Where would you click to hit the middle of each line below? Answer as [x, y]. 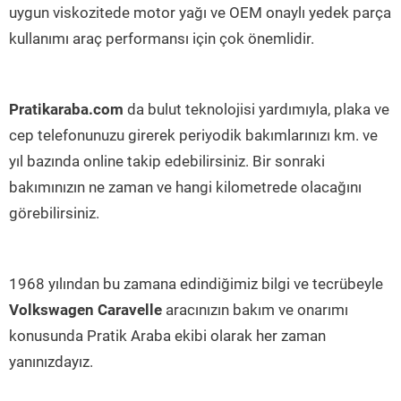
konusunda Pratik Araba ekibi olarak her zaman [167, 336]
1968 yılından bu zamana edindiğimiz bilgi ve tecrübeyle [196, 284]
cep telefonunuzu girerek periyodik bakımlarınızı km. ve [193, 136]
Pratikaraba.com [66, 110]
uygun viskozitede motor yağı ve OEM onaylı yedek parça [200, 13]
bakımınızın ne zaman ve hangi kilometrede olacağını [185, 188]
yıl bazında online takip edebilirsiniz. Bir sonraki [167, 162]
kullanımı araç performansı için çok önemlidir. [162, 39]
